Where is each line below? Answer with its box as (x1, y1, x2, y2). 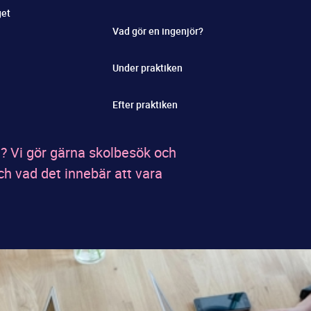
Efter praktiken (112, 98, 178, 111)
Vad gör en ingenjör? (112, 24, 203, 37)
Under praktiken (112, 61, 183, 74)
